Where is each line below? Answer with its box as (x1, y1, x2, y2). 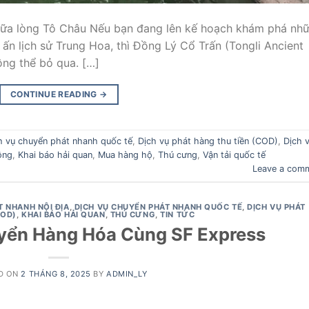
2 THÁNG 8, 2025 (21, 268, 91, 279)
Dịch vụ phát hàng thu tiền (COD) (138, 136, 278, 147)
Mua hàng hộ (98, 150, 152, 161)
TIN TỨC (160, 210, 195, 220)
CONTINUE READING (10, 88, 100, 99)
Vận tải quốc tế (203, 150, 266, 161)
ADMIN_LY (106, 268, 148, 279)
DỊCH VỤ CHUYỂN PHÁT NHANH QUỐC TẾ (74, 202, 243, 212)
